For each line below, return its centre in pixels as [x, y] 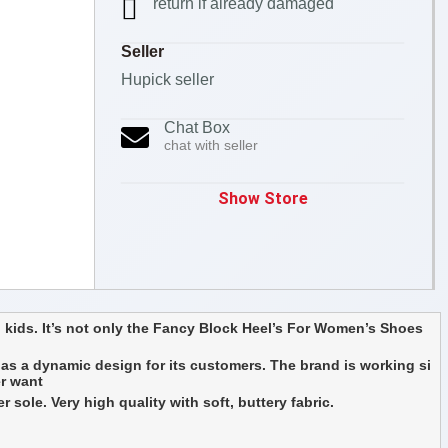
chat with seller [210, 145]
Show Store [262, 198]
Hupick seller [167, 79]
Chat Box [196, 127]
